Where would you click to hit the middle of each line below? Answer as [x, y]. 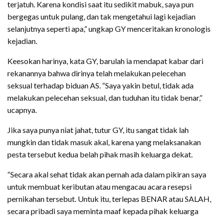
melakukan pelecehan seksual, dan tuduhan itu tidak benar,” [105, 97]
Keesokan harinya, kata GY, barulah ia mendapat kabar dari [105, 61]
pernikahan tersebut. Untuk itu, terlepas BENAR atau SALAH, [109, 198]
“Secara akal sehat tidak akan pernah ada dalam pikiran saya [107, 174]
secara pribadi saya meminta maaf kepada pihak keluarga [103, 211]
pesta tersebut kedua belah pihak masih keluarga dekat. [100, 154]
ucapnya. [22, 109]
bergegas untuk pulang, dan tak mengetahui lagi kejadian [101, 16]
